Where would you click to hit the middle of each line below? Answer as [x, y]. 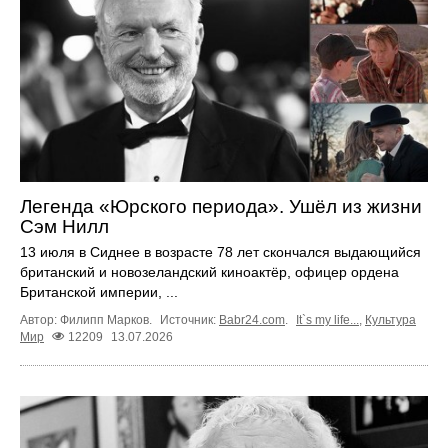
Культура [390, 320]
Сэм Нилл [64, 227]
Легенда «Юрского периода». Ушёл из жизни [221, 207]
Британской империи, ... [99, 292]
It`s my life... [327, 320]
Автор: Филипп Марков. [87, 320]
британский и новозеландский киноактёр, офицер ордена [209, 272]
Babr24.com [252, 320]
